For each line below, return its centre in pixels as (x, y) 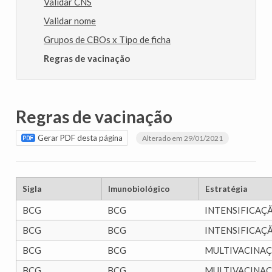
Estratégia (226, 189)
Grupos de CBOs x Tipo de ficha (107, 39)
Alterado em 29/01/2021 (182, 138)
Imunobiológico (139, 189)
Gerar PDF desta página (79, 138)
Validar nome (70, 20)
